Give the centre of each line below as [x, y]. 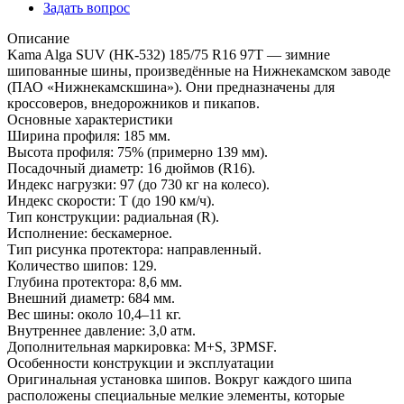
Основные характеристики [90, 120]
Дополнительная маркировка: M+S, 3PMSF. [142, 347]
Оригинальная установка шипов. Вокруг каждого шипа [179, 380]
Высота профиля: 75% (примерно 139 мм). [138, 152]
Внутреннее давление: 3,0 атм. [101, 331]
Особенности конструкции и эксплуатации [141, 363]
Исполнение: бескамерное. [90, 234]
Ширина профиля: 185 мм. [89, 136]
